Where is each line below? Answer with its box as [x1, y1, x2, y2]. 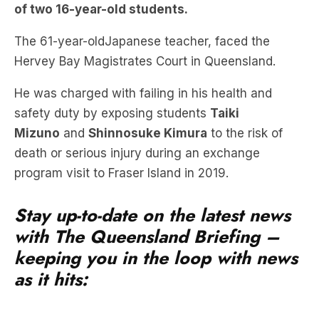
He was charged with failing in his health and [14, 86, 272, 100]
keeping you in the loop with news [14, 245, 298, 271]
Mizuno [14, 126, 60, 140]
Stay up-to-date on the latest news [14, 202, 291, 228]
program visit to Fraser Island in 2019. [14, 166, 229, 180]
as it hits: [14, 266, 88, 292]
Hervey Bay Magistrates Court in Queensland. [14, 54, 276, 68]
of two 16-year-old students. [14, 2, 188, 16]
